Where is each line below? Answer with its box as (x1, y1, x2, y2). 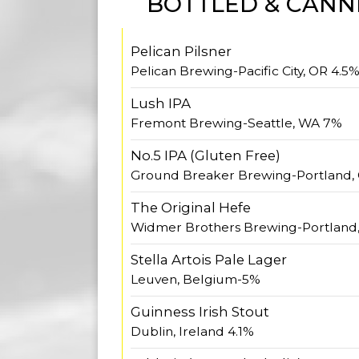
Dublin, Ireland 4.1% (131, 324, 254, 339)
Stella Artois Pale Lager (131, 252, 287, 268)
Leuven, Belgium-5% (131, 272, 260, 287)
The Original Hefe (131, 200, 251, 216)
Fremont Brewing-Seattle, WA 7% (131, 115, 342, 131)
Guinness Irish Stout (131, 304, 269, 320)
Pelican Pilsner (131, 43, 232, 59)
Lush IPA (131, 95, 191, 111)
